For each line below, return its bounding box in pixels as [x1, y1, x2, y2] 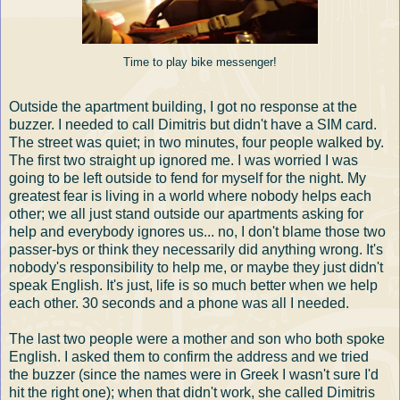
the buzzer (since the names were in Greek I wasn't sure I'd [9, 366, 379, 382]
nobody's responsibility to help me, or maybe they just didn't [9, 259, 383, 275]
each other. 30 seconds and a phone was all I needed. [9, 295, 349, 311]
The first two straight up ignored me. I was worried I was [9, 152, 358, 168]
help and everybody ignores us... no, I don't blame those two [9, 223, 386, 239]
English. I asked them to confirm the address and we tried [9, 348, 369, 364]
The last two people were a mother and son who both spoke [9, 330, 385, 346]
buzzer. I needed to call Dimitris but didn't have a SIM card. [9, 116, 377, 132]
